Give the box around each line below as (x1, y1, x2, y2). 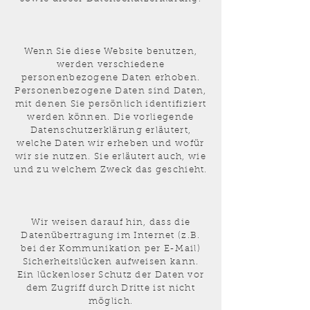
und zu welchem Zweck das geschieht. (14, 165, 208, 174)
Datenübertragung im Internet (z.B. (21, 231, 201, 240)
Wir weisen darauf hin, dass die (30, 218, 191, 227)
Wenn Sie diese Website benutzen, (24, 47, 198, 56)
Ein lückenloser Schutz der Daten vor (17, 271, 205, 280)
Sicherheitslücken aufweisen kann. (22, 257, 199, 266)
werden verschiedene (56, 60, 165, 69)
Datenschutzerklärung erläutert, (30, 126, 192, 135)
